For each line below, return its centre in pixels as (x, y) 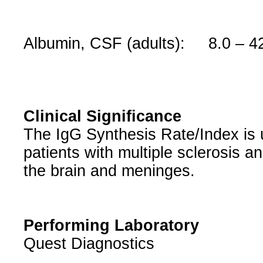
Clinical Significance (102, 117)
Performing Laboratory (111, 226)
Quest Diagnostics (89, 244)
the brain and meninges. (109, 171)
